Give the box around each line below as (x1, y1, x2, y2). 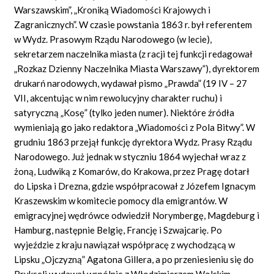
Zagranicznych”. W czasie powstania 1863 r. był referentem (14, 18, 253, 30)
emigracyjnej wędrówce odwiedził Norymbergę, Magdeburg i (14, 209, 260, 221)
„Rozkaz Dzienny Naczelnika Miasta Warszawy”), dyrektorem (14, 62, 260, 74)
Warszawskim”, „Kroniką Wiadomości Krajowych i (14, 4, 211, 15)
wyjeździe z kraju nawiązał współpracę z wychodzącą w (14, 239, 235, 250)
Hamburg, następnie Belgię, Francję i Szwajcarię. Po (14, 224, 223, 235)
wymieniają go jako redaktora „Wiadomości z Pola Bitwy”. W (14, 121, 256, 133)
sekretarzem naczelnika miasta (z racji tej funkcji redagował (14, 48, 253, 59)
